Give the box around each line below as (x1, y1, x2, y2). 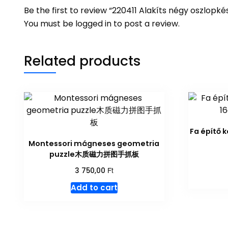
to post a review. (111, 17, 180, 30)
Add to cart (70, 182, 118, 193)
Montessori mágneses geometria (28, 138, 160, 149)
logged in (75, 17, 111, 30)
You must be (24, 17, 75, 30)
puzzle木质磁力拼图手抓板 (49, 149, 139, 159)
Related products (24, 51, 141, 70)
